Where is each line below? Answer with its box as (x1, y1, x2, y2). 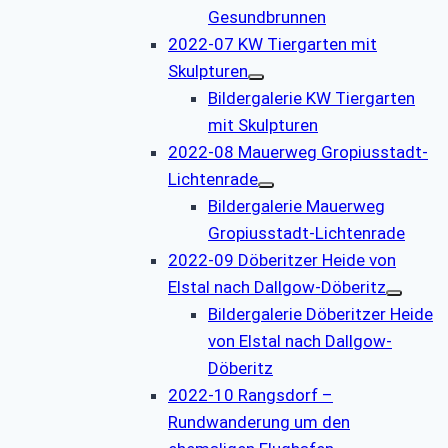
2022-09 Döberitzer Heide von (168, 249, 396, 270)
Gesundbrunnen (208, 6, 326, 27)
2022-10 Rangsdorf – (168, 384, 333, 405)
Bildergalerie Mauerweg (208, 195, 385, 216)
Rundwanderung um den (168, 411, 350, 432)
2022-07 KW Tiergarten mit (168, 33, 377, 54)
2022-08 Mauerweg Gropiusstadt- (168, 141, 428, 162)
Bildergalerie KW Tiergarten (208, 87, 415, 108)
